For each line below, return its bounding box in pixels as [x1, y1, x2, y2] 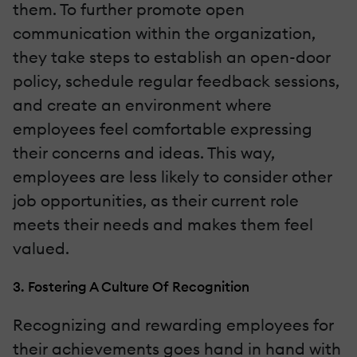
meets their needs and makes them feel [13, 214, 313, 235]
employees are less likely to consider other [13, 167, 332, 187]
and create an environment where [13, 95, 272, 116]
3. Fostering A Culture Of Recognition [13, 278, 249, 296]
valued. [13, 238, 69, 259]
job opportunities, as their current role [13, 190, 299, 211]
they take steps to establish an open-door [13, 47, 331, 68]
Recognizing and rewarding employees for [13, 315, 334, 335]
